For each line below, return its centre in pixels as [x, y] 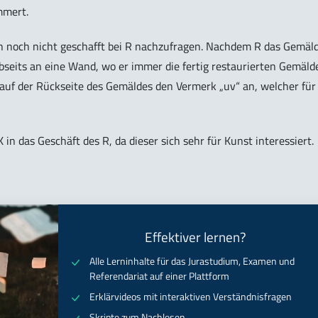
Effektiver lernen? [196, 237]
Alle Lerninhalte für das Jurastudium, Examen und [192, 262]
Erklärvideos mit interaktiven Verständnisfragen [190, 297]
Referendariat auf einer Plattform [159, 276]
